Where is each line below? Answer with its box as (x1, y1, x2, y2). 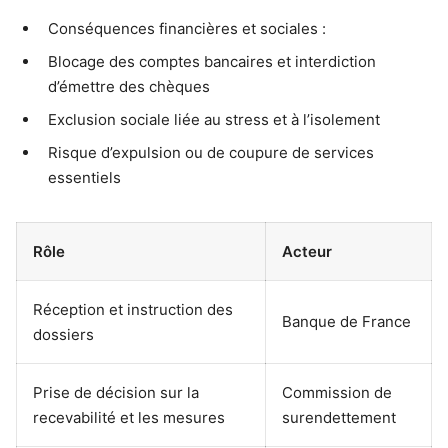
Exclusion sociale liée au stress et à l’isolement (48, 109, 380, 129)
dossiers (33, 324, 94, 344)
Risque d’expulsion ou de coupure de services (48, 142, 374, 162)
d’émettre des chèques (48, 76, 210, 96)
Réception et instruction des (33, 299, 233, 319)
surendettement (282, 407, 396, 427)
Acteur (282, 241, 332, 261)
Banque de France (282, 311, 411, 331)
